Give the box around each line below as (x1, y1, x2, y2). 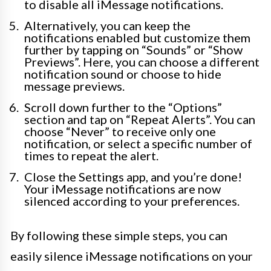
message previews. (24, 79, 125, 94)
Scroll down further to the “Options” (24, 100, 222, 115)
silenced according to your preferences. (24, 194, 240, 209)
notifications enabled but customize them (24, 30, 250, 45)
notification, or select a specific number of (24, 136, 252, 151)
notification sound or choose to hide (24, 67, 221, 82)
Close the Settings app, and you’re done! (24, 169, 242, 184)
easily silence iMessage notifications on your (10, 249, 253, 264)
